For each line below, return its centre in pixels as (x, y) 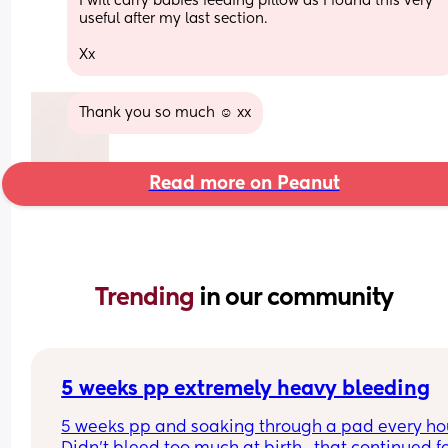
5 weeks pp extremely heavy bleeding (246, 389)
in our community (296, 297)
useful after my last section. (173, 18)
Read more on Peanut (244, 183)
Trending (147, 297)
